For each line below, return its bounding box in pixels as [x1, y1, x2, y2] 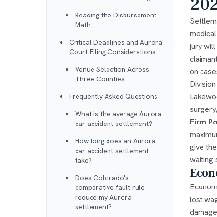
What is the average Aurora [75, 109, 162, 118]
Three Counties [75, 74, 124, 83]
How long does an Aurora [75, 136, 155, 145]
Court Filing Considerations [69, 47, 155, 56]
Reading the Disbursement [75, 10, 156, 19]
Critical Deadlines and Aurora [69, 37, 162, 46]
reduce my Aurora [75, 192, 132, 201]
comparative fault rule [75, 183, 145, 192]
